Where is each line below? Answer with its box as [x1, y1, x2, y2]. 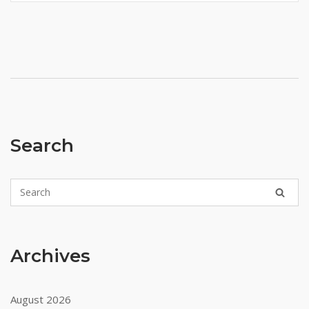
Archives [10, 245, 90, 267]
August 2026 [10, 292, 71, 306]
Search [10, 134, 74, 157]
